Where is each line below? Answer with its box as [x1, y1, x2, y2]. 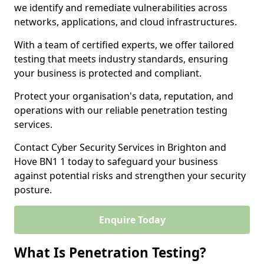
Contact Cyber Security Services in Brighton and [14, 141, 226, 154]
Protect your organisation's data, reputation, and [14, 90, 233, 103]
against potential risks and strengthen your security [14, 169, 246, 182]
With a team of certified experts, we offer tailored [14, 38, 234, 51]
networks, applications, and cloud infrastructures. [14, 15, 237, 28]
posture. [14, 183, 52, 196]
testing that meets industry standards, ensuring [14, 52, 228, 65]
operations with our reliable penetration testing [14, 104, 227, 117]
